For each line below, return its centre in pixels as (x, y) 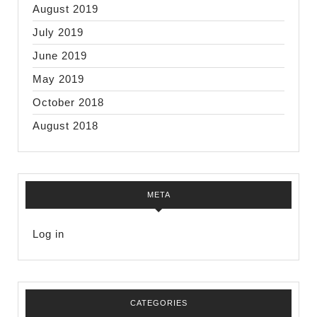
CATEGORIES (158, 303)
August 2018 (65, 126)
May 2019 (58, 79)
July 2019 (58, 32)
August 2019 (65, 9)
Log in (48, 234)
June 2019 (60, 56)
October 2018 (68, 102)
